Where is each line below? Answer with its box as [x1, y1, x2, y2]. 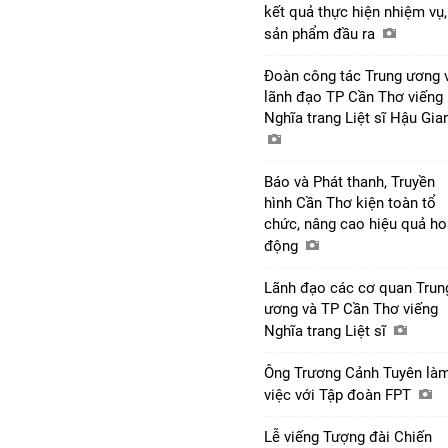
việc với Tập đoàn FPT [264, 385, 415, 404]
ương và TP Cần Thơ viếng [264, 299, 438, 318]
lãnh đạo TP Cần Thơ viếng [264, 87, 443, 106]
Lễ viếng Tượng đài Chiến [264, 427, 432, 446]
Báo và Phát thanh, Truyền [264, 172, 435, 191]
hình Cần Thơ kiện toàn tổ [264, 193, 436, 212]
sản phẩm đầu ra [264, 24, 379, 43]
